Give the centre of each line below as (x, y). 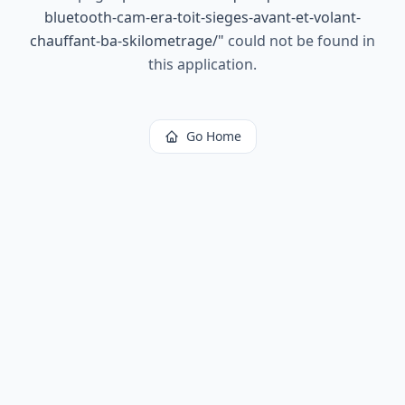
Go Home (213, 136)
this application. (202, 64)
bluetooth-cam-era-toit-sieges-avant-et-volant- (202, 17)
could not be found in (300, 41)
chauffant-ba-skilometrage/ (124, 41)
